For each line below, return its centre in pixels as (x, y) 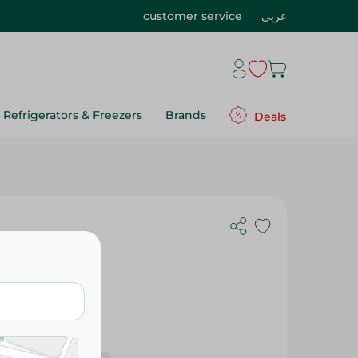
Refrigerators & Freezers (73, 115)
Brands (186, 115)
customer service (193, 16)
